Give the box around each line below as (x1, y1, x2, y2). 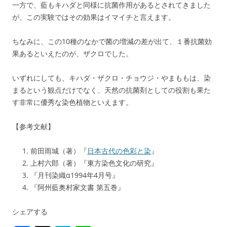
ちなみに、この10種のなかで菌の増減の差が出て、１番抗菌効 (12, 36, 212, 46)
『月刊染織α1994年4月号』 (30, 170, 119, 180)
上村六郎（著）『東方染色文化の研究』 (30, 158, 158, 168)
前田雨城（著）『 (30, 145, 87, 156)
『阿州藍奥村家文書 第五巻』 (30, 182, 125, 192)
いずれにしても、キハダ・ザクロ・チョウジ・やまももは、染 (12, 72, 211, 83)
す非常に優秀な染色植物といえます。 (12, 97, 133, 107)
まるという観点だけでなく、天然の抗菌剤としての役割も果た (12, 85, 211, 95)
